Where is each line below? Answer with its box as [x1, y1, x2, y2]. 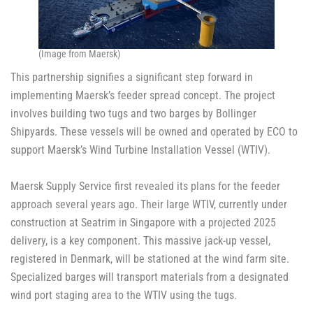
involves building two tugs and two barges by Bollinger [10, 106, 256, 120]
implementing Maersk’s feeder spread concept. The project [10, 88, 275, 102]
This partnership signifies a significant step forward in [10, 70, 253, 84]
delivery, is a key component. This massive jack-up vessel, [10, 233, 270, 247]
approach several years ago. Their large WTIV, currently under [10, 197, 287, 211]
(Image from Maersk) [38, 48, 120, 59]
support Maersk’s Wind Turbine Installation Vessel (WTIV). [10, 143, 270, 156]
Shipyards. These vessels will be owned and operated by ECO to [10, 124, 298, 138]
